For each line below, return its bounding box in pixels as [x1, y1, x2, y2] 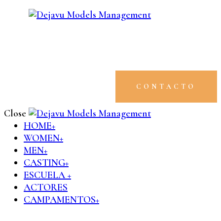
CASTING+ [24, 157, 69, 169]
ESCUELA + [24, 169, 71, 182]
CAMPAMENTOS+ [24, 194, 99, 206]
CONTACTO [136, 82, 196, 91]
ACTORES [24, 182, 68, 194]
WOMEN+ [24, 132, 63, 145]
